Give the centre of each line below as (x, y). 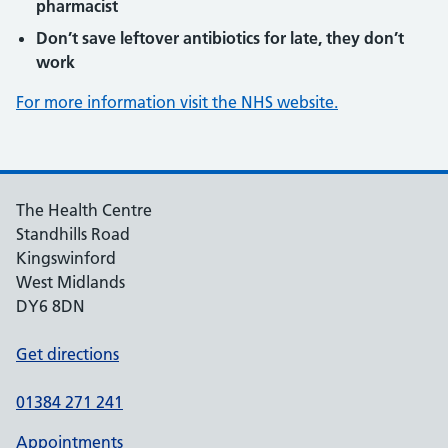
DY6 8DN (50, 306)
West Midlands (70, 282)
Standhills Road (73, 234)
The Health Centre (84, 210)
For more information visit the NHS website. (177, 102)
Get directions (67, 354)
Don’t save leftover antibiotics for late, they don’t (220, 38)
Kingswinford (66, 258)
